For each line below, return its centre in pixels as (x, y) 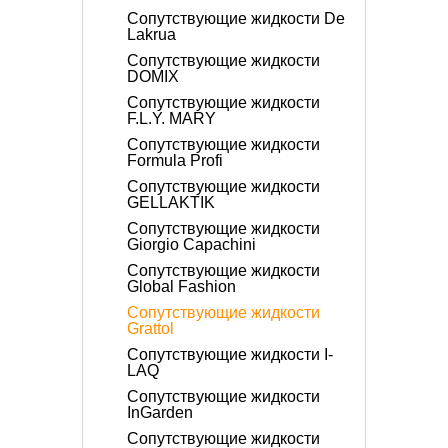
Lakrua (151, 34)
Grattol (150, 328)
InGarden (160, 412)
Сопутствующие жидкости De (236, 18)
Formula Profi (175, 160)
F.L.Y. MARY (171, 118)
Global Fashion (181, 286)
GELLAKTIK (171, 202)
